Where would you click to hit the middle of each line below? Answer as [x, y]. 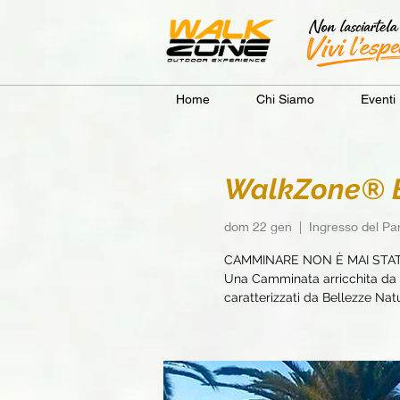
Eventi [378, 99]
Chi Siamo [285, 99]
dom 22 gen [258, 226]
